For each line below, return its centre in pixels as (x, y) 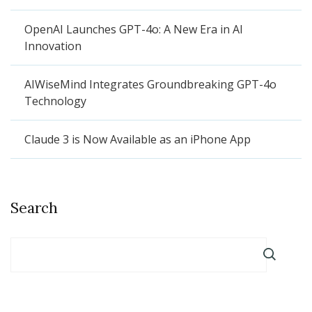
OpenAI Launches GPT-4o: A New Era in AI (134, 30)
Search (34, 208)
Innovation (53, 46)
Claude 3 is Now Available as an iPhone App (138, 140)
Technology (55, 101)
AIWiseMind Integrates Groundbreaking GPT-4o (150, 85)
